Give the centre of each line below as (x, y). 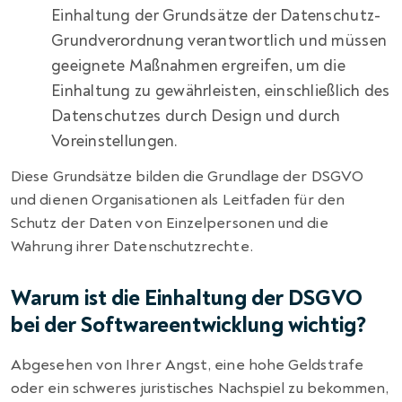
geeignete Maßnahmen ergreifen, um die (198, 66)
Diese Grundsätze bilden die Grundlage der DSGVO (187, 177)
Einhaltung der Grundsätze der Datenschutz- (216, 16)
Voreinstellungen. (115, 142)
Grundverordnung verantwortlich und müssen (219, 41)
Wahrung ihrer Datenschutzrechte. (132, 247)
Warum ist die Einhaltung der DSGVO (187, 299)
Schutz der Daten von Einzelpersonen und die (170, 223)
